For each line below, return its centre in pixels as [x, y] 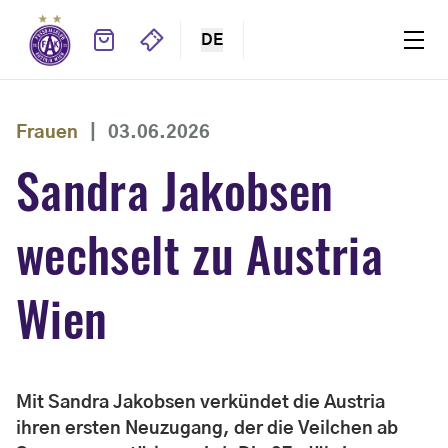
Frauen [47, 133]
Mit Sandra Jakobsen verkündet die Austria [200, 403]
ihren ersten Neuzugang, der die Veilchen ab [207, 429]
